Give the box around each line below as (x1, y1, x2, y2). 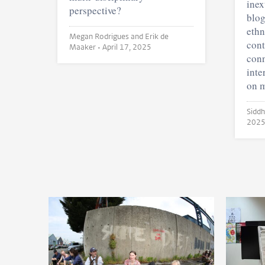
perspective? (69, 4, 122, 18)
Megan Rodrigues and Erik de (69, 31, 145, 42)
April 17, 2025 (102, 42, 151, 53)
